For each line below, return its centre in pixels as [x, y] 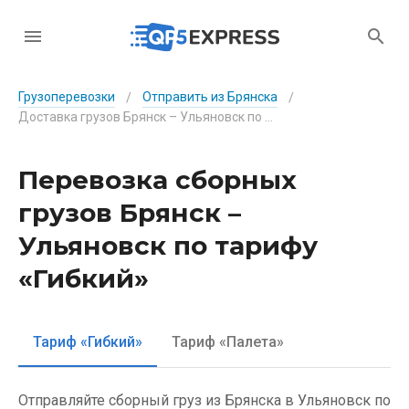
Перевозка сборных [157, 180]
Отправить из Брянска [210, 97]
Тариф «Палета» [228, 341]
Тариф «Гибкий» [88, 341]
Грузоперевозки [67, 97]
